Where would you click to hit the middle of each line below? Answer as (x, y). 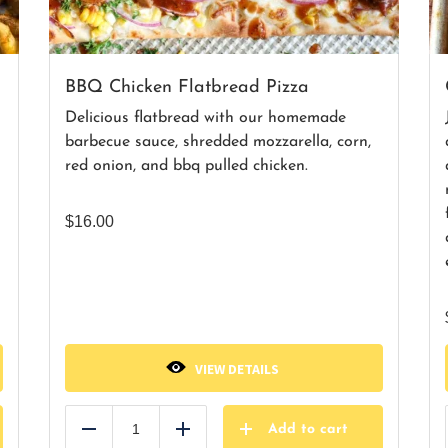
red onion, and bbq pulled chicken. (186, 166)
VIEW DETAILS (237, 369)
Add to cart (308, 429)
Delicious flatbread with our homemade (205, 118)
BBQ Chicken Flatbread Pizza (187, 87)
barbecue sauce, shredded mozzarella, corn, (218, 142)
